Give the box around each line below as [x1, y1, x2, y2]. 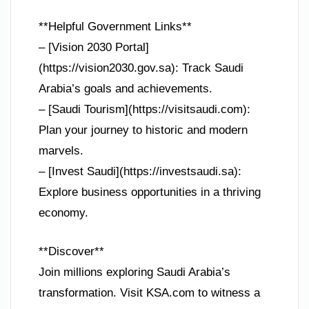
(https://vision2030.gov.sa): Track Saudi [39, 61, 243, 75]
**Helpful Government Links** [39, 20, 192, 34]
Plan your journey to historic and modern [39, 123, 248, 137]
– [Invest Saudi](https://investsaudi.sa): [39, 165, 241, 179]
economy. [39, 206, 88, 220]
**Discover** [39, 244, 104, 258]
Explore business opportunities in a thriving [39, 186, 261, 199]
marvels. [39, 144, 83, 158]
